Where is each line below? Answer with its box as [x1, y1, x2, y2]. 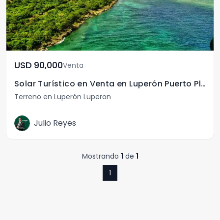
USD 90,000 [34, 59, 63, 71]
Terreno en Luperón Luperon [14, 92, 111, 102]
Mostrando [82, 151, 121, 161]
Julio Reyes [34, 117, 76, 129]
